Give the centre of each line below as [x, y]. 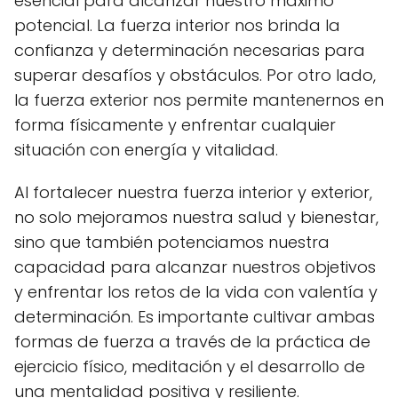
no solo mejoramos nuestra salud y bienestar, [196, 217]
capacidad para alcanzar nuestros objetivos [195, 267]
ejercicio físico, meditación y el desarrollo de [190, 366]
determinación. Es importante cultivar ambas [195, 316]
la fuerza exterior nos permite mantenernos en [199, 99]
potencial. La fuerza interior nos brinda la [177, 25]
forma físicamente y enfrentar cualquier [175, 124]
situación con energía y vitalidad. [146, 149]
